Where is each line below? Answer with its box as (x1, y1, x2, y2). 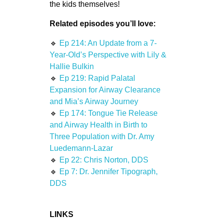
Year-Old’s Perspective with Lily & (49, 50, 166, 59)
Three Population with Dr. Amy (49, 132, 154, 141)
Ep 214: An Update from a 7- (59, 38, 157, 47)
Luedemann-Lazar (49, 144, 113, 152)
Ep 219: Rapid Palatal (59, 73, 135, 82)
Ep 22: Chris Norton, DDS (59, 155, 148, 164)
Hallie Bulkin (49, 62, 94, 71)
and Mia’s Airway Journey (49, 97, 138, 106)
